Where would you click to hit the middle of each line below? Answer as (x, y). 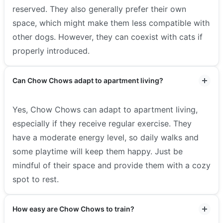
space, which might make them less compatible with (111, 23)
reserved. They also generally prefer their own (99, 9)
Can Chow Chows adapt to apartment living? (88, 81)
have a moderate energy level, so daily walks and (106, 138)
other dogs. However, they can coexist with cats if (108, 37)
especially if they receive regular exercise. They (102, 124)
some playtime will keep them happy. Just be (98, 152)
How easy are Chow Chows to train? (73, 209)
